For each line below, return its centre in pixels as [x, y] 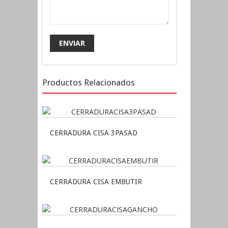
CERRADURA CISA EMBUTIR [96, 182]
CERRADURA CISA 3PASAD [94, 133]
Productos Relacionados [89, 83]
